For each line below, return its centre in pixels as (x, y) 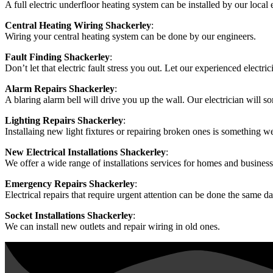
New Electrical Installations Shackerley (85, 152)
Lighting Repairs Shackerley (64, 121)
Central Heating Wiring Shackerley (78, 26)
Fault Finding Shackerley (57, 57)
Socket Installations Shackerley (69, 216)
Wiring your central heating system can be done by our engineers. (130, 37)
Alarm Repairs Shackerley (60, 89)
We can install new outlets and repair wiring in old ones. (112, 227)
